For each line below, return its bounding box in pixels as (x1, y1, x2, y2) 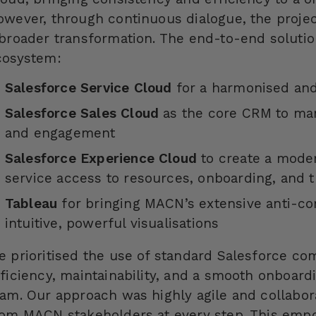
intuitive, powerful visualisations (4, 214, 219, 231)
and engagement (4, 124, 116, 141)
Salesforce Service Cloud (4, 79, 172, 96)
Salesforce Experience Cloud (4, 150, 197, 166)
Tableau (4, 195, 58, 212)
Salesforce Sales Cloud (4, 104, 159, 121)
